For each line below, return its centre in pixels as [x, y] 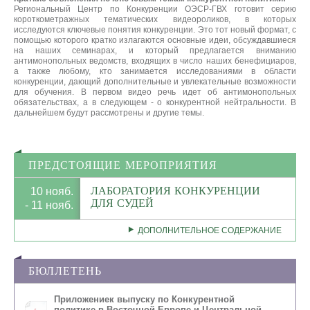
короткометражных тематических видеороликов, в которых [155, 19]
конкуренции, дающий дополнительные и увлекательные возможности [155, 81]
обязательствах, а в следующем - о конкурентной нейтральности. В [155, 102]
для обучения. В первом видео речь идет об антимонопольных [155, 92]
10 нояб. [52, 191]
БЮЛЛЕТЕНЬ [65, 271]
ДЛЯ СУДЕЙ [122, 203]
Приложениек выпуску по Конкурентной [145, 299]
